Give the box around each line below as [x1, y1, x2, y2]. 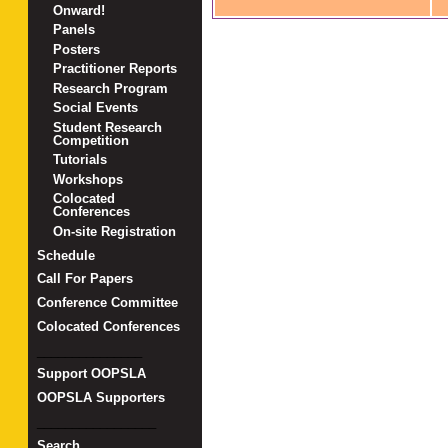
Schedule [36, 247, 95, 263]
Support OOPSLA [36, 366, 146, 382]
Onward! [53, 2, 106, 18]
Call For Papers [36, 271, 133, 287]
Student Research [53, 119, 163, 135]
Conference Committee [36, 295, 178, 311]
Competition [53, 132, 130, 148]
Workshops [53, 171, 124, 187]
